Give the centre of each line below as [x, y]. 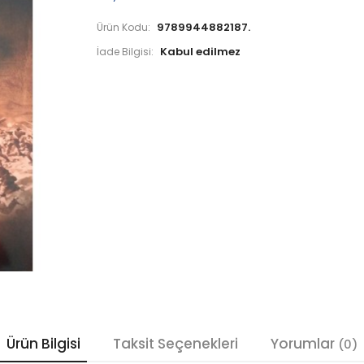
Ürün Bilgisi [43, 344]
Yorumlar [304, 344]
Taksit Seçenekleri [175, 344]
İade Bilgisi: [125, 52]
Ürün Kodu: [123, 28]
